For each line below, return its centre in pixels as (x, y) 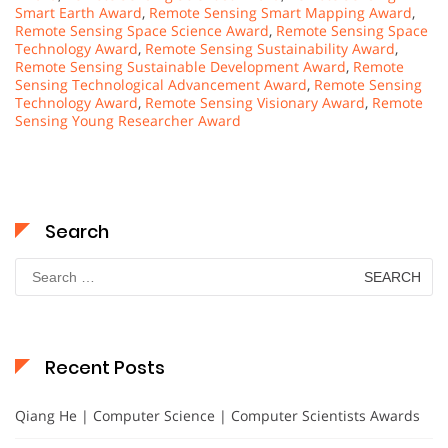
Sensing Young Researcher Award (128, 120)
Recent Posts (105, 367)
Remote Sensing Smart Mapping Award (280, 12)
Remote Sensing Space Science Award (142, 30)
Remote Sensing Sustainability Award (270, 48)
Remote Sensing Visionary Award (255, 102)
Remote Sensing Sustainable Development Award (180, 66)
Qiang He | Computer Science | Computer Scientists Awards (217, 415)
